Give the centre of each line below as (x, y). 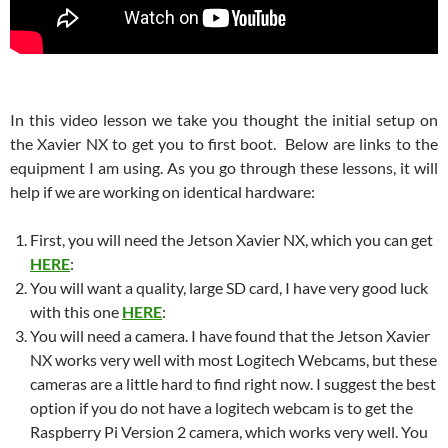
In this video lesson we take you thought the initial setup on (224, 120)
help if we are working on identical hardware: (162, 192)
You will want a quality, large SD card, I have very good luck (229, 288)
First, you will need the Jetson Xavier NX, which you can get (231, 240)
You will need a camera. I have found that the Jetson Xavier (230, 336)
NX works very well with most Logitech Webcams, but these (233, 360)
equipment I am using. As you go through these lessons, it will (224, 168)
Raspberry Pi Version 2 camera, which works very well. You (229, 432)
